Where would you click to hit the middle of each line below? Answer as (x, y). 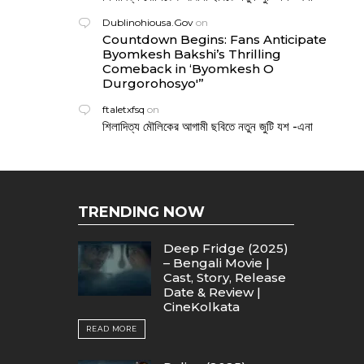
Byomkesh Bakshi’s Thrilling (192, 54)
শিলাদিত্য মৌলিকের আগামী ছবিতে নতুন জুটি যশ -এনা (208, 126)
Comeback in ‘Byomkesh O (188, 69)
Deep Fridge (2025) (226, 248)
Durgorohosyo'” (153, 83)
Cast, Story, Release (225, 277)
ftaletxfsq (123, 109)
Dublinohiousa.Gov (148, 22)
